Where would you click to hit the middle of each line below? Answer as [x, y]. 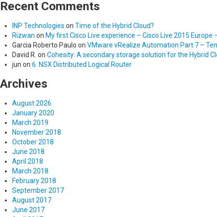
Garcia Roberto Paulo [44, 45]
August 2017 [32, 200]
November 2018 [37, 132]
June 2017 [28, 210]
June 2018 [28, 152]
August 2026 [32, 103]
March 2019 [30, 123]
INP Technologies [38, 26]
